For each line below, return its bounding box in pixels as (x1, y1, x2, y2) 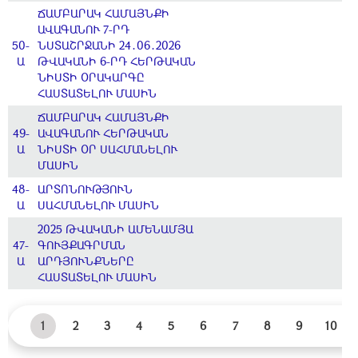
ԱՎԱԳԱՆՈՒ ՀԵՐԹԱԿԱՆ (38, 125, 169, 141)
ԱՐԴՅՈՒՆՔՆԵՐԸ (38, 253, 134, 268)
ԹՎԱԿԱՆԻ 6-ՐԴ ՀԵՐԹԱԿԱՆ (38, 54, 196, 69)
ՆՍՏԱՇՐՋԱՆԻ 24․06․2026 (38, 38, 181, 53)
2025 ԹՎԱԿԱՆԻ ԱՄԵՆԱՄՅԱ (38, 221, 193, 237)
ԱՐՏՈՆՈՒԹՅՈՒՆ (38, 181, 133, 197)
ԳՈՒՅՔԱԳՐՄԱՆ (38, 237, 125, 253)
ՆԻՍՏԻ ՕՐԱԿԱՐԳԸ (38, 70, 145, 85)
